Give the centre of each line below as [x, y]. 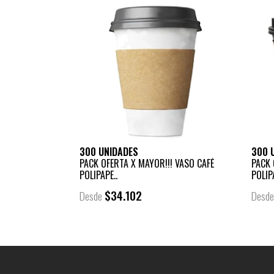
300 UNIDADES [109, 151]
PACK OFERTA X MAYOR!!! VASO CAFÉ [147, 163]
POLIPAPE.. [98, 175]
